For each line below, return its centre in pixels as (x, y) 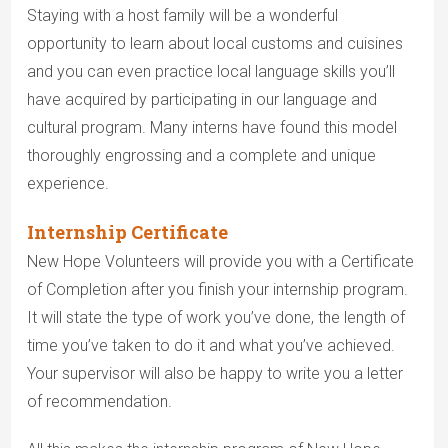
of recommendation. (99, 402)
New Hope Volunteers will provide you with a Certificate (220, 262)
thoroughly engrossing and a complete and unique (201, 156)
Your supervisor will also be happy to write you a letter (214, 374)
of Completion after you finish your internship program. (217, 290)
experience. (67, 184)
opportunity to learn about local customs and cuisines (214, 44)
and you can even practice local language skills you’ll (210, 72)
